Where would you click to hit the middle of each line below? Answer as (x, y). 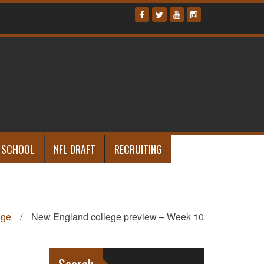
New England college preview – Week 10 (118, 217)
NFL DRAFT (75, 149)
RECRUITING (138, 149)
